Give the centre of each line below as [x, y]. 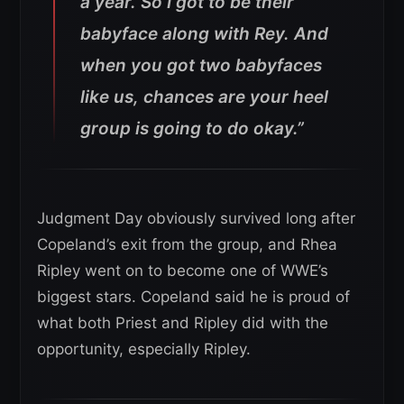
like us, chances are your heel [204, 96]
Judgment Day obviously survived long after [196, 218]
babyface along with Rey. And [204, 33]
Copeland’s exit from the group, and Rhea [187, 244]
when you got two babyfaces [201, 65]
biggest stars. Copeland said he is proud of [193, 296]
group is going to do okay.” [192, 128]
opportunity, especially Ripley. [144, 349]
